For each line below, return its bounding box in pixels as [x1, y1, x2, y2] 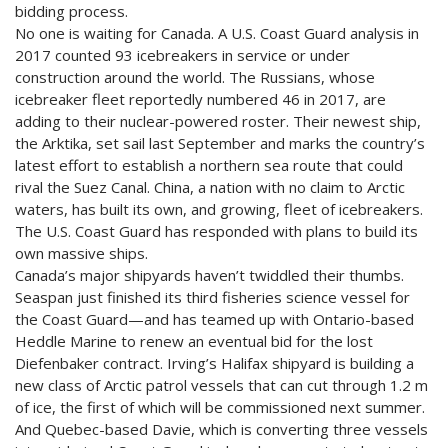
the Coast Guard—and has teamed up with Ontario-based [15, 309, 414, 330]
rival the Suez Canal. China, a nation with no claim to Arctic [15, 177, 405, 198]
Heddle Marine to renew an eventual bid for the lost [15, 331, 373, 352]
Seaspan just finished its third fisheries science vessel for [15, 287, 410, 308]
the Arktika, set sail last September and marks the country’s [15, 133, 425, 154]
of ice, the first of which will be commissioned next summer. [15, 397, 425, 418]
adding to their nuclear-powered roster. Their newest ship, [15, 111, 421, 132]
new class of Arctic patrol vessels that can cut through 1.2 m [15, 375, 428, 396]
